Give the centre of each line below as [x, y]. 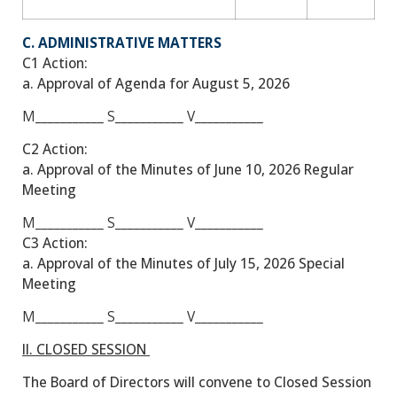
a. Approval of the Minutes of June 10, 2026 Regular [188, 169]
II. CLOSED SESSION [86, 349]
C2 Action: [55, 148]
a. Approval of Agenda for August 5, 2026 [156, 84]
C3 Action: [55, 242]
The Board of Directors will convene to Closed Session [197, 381]
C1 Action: [55, 63]
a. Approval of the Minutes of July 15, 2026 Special [183, 263]
